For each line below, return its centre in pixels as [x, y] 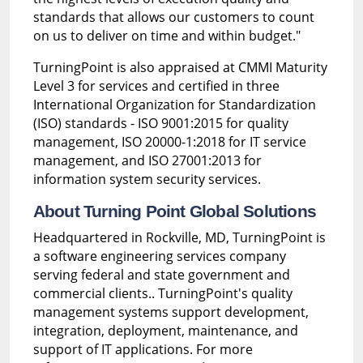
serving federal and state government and [161, 274]
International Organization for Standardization [174, 104]
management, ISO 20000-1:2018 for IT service [169, 141]
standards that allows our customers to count [173, 17]
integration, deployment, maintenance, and [165, 330]
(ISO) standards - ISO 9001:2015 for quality [160, 123]
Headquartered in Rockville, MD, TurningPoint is [179, 237]
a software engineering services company [159, 256]
